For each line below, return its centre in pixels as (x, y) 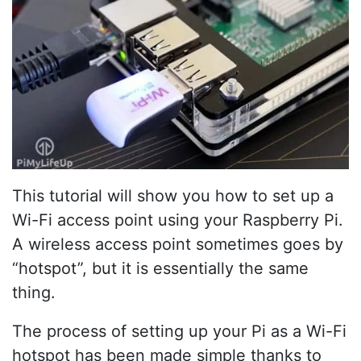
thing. (34, 293)
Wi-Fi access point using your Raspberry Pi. (178, 220)
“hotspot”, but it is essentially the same (160, 269)
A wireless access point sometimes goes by (178, 245)
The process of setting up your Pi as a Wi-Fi (179, 332)
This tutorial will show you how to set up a (173, 196)
